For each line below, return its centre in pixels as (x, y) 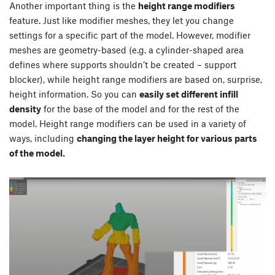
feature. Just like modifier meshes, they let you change (122, 20)
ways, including (43, 138)
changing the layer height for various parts (167, 138)
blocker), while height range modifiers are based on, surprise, (136, 79)
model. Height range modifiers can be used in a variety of (128, 123)
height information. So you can (74, 94)
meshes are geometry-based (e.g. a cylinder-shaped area (126, 49)
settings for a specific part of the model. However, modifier (130, 35)
